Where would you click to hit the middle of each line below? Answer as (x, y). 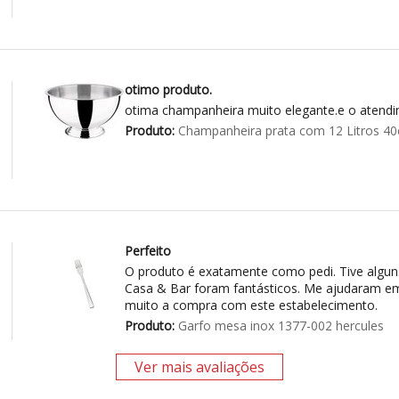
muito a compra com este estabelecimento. (251, 305)
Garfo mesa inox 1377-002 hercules (279, 326)
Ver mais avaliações (199, 367)
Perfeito (147, 251)
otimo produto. (168, 90)
